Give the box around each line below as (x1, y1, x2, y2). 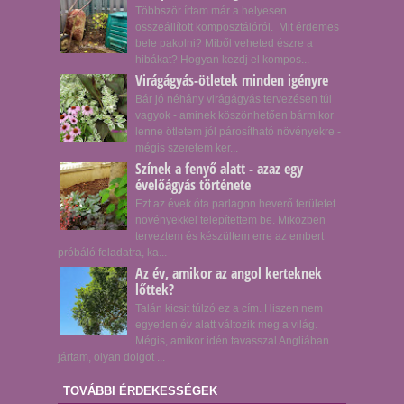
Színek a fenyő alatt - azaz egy (134, 158, 303, 179)
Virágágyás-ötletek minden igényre (134, 69, 328, 90)
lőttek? (134, 280, 174, 300)
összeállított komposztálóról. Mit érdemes (134, 21, 339, 32)
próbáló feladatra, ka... (58, 247, 167, 259)
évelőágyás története (134, 174, 251, 195)
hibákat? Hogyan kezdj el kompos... (134, 53, 309, 65)
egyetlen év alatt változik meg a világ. (134, 319, 317, 331)
